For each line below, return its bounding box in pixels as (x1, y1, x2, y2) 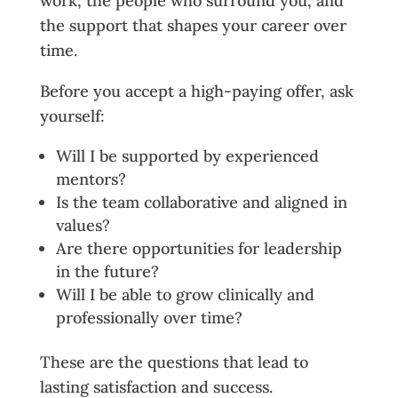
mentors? (55, 168, 126, 189)
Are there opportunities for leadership (55, 237, 342, 259)
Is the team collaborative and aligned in (55, 191, 347, 212)
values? (55, 214, 110, 235)
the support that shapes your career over (39, 14, 346, 36)
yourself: (39, 105, 105, 126)
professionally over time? (55, 306, 243, 328)
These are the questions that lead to (39, 351, 308, 372)
